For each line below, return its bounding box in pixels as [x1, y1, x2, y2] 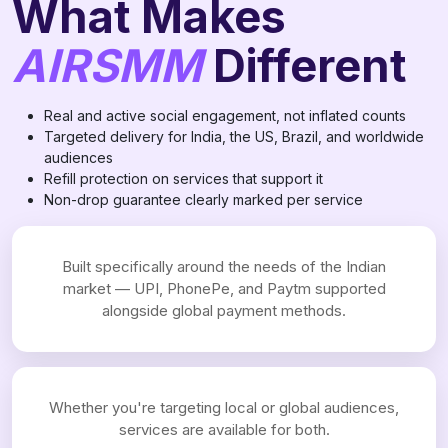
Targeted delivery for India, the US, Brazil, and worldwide [44, 128, 424, 145]
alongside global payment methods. [102, 301, 346, 320]
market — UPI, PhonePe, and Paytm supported [62, 279, 386, 298]
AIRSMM [12, 38, 202, 93]
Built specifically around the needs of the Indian [62, 257, 386, 276]
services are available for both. [118, 420, 330, 439]
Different [202, 38, 406, 93]
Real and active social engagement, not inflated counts [44, 107, 406, 124]
